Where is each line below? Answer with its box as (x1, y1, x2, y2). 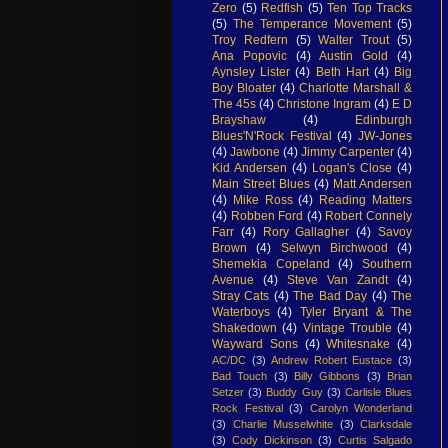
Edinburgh (355, 112, 412, 127)
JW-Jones (358, 128, 413, 143)
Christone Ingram (277, 96, 371, 111)
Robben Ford (230, 208, 304, 223)
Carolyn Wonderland (309, 401, 412, 414)
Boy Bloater (212, 80, 276, 95)
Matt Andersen (333, 176, 412, 191)
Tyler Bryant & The (299, 304, 413, 319)
